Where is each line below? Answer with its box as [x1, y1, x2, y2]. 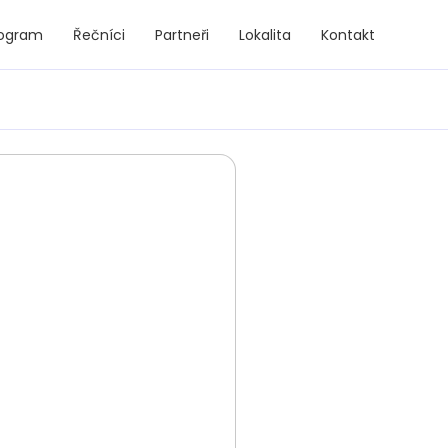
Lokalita [239, 24, 291, 45]
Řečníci [73, 24, 125, 45]
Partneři [155, 24, 209, 45]
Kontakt [321, 24, 375, 45]
